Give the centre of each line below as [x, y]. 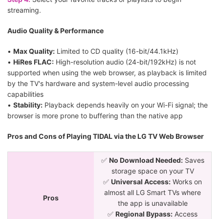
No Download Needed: [146, 160]
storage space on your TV [153, 171]
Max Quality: [34, 51]
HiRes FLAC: [33, 62]
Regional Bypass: [144, 214]
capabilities [25, 94]
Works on [186, 181]
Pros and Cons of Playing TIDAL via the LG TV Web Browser [106, 136]
